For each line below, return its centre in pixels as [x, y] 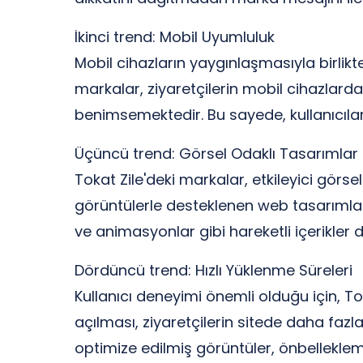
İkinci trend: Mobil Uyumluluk [175, 37]
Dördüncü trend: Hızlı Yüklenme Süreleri [214, 270]
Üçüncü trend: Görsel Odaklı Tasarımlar [216, 154]
